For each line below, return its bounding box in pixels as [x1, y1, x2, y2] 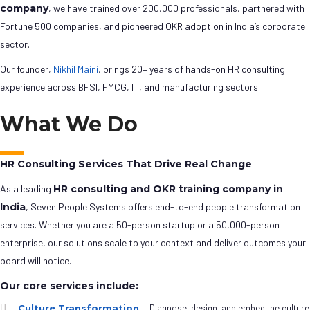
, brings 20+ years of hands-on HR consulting [98, 63, 285, 75]
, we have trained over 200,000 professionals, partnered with [48, 2, 304, 15]
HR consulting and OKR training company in [53, 183, 283, 196]
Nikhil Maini [53, 63, 98, 75]
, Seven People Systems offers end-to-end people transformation [26, 201, 300, 213]
